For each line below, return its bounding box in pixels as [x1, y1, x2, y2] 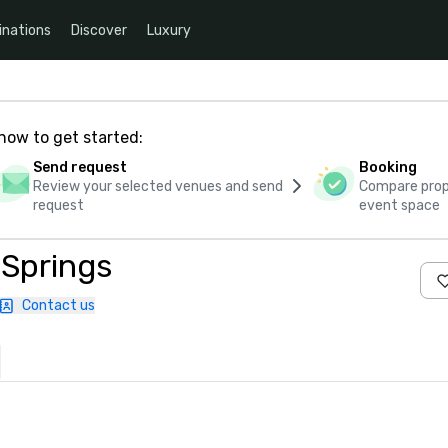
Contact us [22, 297, 95, 314]
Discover [71, 21, 127, 39]
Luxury [147, 21, 191, 39]
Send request [32, 159, 127, 176]
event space [359, 197, 441, 214]
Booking [359, 159, 418, 176]
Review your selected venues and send [32, 178, 283, 195]
